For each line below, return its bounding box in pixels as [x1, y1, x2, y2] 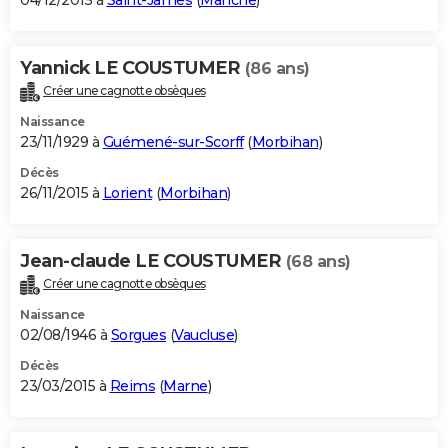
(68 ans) [285, 252, 351, 272]
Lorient [102, 184, 152, 203]
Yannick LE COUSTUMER [20, 57, 245, 80]
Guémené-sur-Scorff [102, 133, 244, 152]
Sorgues [110, 325, 166, 344]
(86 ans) [244, 59, 310, 79]
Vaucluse [174, 325, 234, 344]
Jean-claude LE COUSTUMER [20, 250, 286, 273]
